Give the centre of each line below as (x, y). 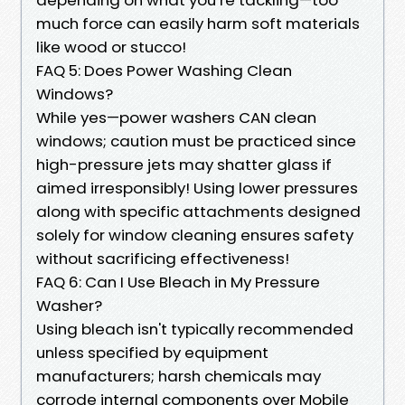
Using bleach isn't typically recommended (195, 329)
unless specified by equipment (152, 352)
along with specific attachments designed (198, 211)
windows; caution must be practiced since (196, 141)
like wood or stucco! (111, 47)
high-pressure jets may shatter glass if (184, 164)
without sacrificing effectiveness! (163, 258)
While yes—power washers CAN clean (176, 117)
